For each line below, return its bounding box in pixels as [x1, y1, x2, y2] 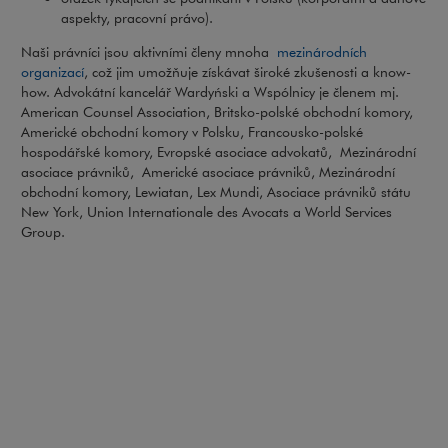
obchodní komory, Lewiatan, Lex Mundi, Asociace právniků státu [21, 183, 411, 202]
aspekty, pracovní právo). [61, 9, 213, 28]
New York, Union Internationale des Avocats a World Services [21, 203, 392, 222]
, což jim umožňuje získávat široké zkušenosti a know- [84, 63, 411, 82]
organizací [21, 63, 84, 82]
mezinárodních [277, 43, 367, 62]
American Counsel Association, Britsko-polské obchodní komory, [21, 103, 413, 122]
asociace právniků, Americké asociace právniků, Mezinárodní [21, 163, 399, 182]
